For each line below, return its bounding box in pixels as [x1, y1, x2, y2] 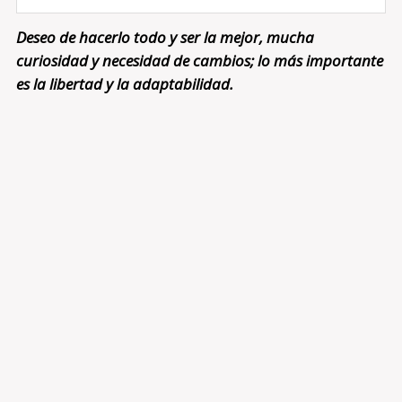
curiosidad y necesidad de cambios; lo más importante [15, 50, 383, 72]
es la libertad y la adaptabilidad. [15, 74, 233, 95]
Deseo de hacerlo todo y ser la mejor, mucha [15, 27, 314, 48]
